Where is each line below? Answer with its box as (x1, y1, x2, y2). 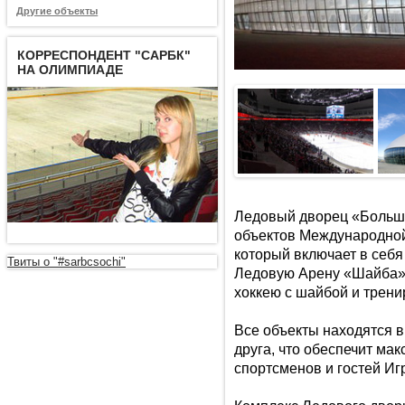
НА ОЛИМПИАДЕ (17, 61, 124, 77)
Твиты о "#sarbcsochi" (7, 255, 126, 269)
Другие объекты (16, 5, 99, 17)
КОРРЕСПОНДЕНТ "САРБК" (17, 47, 192, 62)
